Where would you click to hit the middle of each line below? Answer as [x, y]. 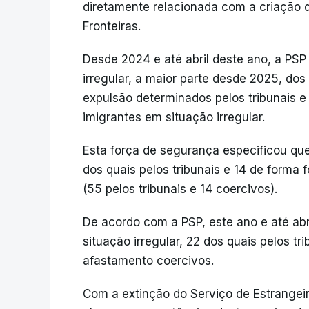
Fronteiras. [112, 26]
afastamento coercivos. [148, 261]
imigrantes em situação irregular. [174, 117]
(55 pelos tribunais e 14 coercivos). [180, 189]
